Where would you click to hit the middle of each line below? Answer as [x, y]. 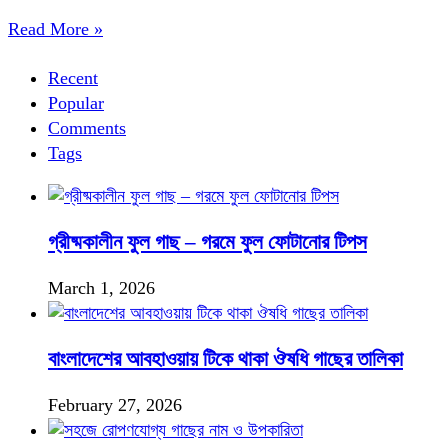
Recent [73, 78]
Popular [76, 103]
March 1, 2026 [101, 288]
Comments [87, 128]
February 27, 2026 [115, 405]
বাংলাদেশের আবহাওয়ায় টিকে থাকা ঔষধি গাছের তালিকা [225, 359]
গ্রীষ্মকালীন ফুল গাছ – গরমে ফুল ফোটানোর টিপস [207, 242]
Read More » [55, 29]
